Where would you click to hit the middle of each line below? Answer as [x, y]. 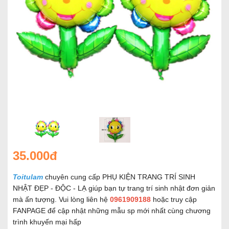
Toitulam [28, 177]
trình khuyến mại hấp [47, 222]
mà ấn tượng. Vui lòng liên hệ [61, 199]
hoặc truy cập [174, 199]
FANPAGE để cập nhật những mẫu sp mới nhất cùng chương [112, 211]
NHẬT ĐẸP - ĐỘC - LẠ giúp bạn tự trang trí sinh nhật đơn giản [114, 188]
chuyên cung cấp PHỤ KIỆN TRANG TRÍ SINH [119, 177]
